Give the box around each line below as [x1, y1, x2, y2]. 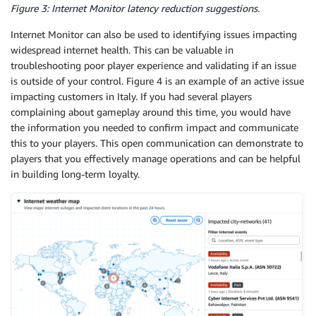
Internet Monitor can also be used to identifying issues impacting [11, 28, 297, 41]
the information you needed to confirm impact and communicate [11, 121, 298, 134]
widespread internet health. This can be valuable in [11, 44, 233, 56]
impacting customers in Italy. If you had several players [11, 90, 252, 103]
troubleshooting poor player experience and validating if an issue [11, 59, 296, 72]
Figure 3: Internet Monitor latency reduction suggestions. [11, 2, 260, 15]
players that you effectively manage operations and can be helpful [11, 152, 300, 165]
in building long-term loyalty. [11, 168, 140, 181]
